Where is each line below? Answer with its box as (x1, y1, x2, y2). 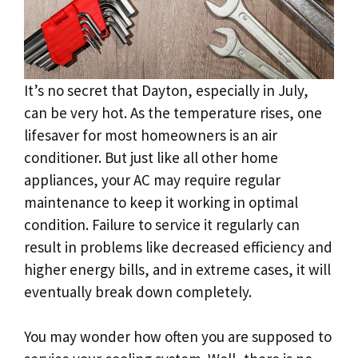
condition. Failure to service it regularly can (24, 214, 300, 234)
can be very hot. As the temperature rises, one (24, 102, 322, 122)
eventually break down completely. (24, 281, 252, 301)
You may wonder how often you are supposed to (24, 327, 332, 347)
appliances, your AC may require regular (24, 169, 280, 189)
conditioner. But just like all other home (24, 147, 278, 167)
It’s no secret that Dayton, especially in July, (24, 80, 308, 100)
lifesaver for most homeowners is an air (24, 125, 277, 145)
